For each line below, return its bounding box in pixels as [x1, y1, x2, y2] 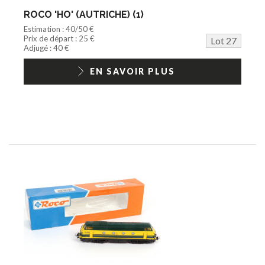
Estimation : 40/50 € [24, 24, 94, 34]
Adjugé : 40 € [24, 43, 69, 53]
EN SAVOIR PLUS [90, 66, 175, 76]
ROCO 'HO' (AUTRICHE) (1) [24, 8, 144, 20]
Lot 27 [211, 34, 237, 46]
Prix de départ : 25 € [24, 33, 95, 43]
